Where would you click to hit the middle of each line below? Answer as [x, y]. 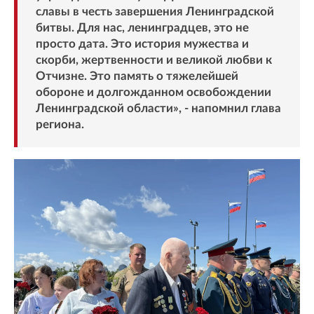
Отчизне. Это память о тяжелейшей [137, 76]
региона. [60, 125]
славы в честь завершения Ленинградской [155, 12]
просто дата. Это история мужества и [142, 44]
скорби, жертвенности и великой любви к [153, 60]
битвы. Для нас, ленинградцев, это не [142, 28]
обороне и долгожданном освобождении [153, 93]
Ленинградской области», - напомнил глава [158, 109]
